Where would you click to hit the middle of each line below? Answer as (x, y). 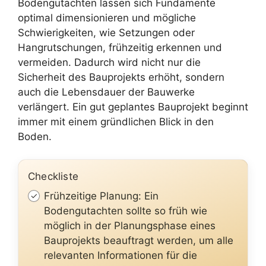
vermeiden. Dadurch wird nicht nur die (109, 62)
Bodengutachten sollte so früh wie (126, 211)
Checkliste (53, 176)
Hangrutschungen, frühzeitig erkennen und (120, 47)
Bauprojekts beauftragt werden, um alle (139, 240)
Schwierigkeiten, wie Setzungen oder (106, 32)
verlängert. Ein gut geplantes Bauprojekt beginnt (133, 107)
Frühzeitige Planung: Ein (102, 196)
